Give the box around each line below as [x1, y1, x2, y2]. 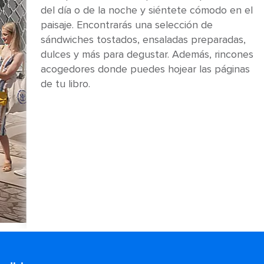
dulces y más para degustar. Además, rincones [40, 48, 253, 61]
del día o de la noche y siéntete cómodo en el [40, 4, 253, 16]
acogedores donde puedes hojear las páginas [40, 62, 250, 75]
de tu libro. [40, 77, 90, 90]
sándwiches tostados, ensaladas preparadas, [40, 33, 246, 46]
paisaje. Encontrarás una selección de [40, 18, 213, 31]
